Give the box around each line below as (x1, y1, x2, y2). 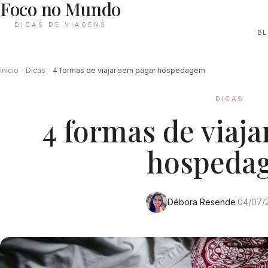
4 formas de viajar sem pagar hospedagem (53, 65, 205, 75)
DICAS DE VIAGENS (14, 20, 107, 28)
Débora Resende (167, 196, 236, 207)
